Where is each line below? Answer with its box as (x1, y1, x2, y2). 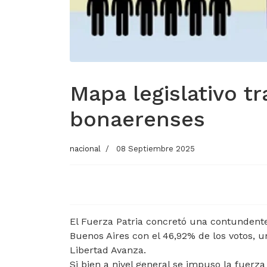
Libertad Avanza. (70, 244, 146, 256)
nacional (70, 144, 101, 153)
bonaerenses (70, 106, 205, 132)
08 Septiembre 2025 (116, 144, 195, 153)
